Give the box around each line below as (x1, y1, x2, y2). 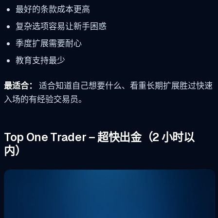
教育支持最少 (15, 54, 65, 66)
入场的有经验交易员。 (4, 93, 87, 105)
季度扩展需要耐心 (15, 37, 82, 49)
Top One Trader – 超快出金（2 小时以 (4, 130, 195, 145)
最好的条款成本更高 (15, 4, 90, 15)
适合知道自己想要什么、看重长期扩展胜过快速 (37, 80, 213, 91)
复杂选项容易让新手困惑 (15, 21, 107, 32)
